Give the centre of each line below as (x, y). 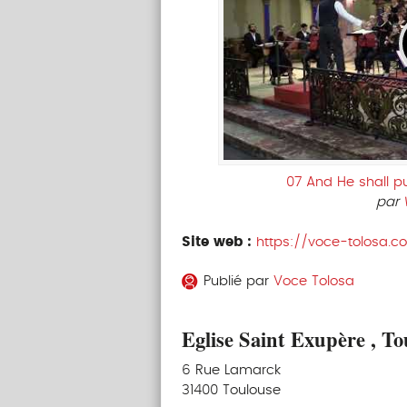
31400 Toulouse (231, 390)
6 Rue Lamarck (231, 370)
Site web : (218, 243)
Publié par (238, 281)
